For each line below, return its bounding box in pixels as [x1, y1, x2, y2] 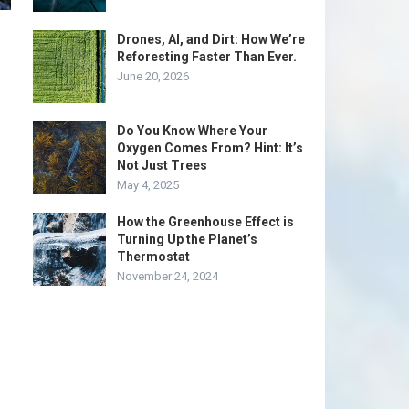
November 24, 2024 [117, 269, 218, 283]
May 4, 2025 [117, 178, 179, 192]
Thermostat [117, 249, 190, 264]
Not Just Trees [117, 158, 207, 173]
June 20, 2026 [117, 69, 189, 83]
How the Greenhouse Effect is [117, 215, 294, 229]
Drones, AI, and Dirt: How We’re [117, 32, 305, 47]
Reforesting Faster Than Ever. [117, 49, 297, 64]
